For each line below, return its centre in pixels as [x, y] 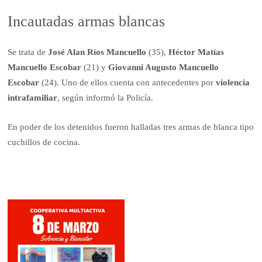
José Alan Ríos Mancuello [99, 52]
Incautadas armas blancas [87, 22]
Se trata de [28, 52]
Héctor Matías [196, 52]
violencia [233, 82]
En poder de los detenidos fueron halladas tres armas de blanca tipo [131, 127]
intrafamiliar [33, 97]
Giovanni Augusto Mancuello [163, 67]
